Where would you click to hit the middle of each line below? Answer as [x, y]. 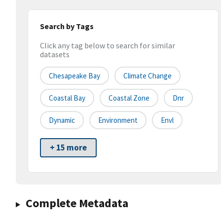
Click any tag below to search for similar [108, 46]
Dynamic [62, 120]
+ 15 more [68, 148]
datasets [55, 55]
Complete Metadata [77, 203]
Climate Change [147, 76]
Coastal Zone [129, 98]
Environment [118, 120]
